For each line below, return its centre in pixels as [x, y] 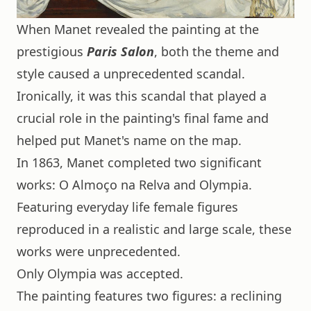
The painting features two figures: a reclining [149, 295]
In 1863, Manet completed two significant [139, 162]
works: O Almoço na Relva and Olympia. [134, 184]
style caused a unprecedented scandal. [131, 73]
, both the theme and [217, 51]
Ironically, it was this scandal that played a [142, 95]
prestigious [52, 51]
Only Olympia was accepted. [100, 273]
